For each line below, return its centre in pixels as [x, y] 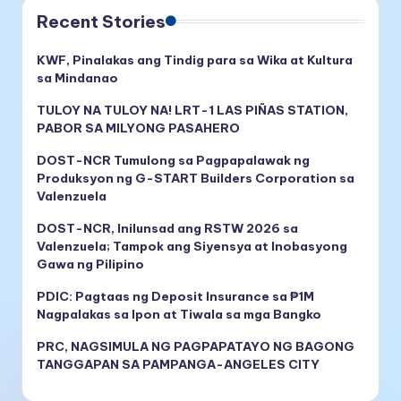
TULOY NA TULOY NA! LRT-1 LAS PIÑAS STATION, [192, 110]
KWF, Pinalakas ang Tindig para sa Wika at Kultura [195, 60]
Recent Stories [101, 21]
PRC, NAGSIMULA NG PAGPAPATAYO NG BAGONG [196, 346]
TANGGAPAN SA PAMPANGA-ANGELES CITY [178, 364]
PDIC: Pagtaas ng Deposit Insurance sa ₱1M [175, 296]
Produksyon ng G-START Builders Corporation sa [196, 178]
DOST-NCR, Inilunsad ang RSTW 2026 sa [167, 228]
